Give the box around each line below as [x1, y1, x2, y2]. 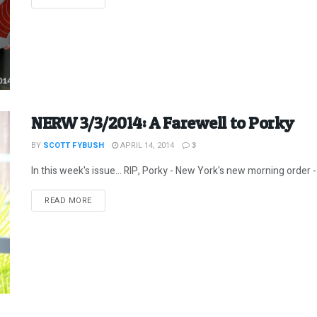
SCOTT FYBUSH [43, 139, 104, 152]
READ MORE [45, 195, 92, 207]
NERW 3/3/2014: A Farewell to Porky [31, 113, 294, 134]
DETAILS [91, 194, 125, 207]
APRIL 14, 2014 [118, 139, 174, 152]
